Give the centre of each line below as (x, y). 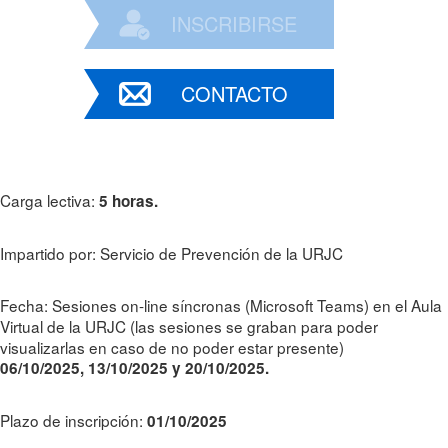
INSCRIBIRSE (234, 23)
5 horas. (128, 201)
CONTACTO (234, 93)
